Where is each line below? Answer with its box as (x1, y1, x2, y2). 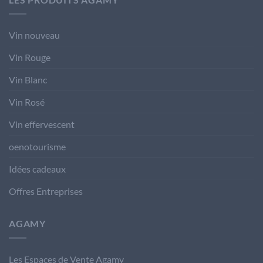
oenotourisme (9, 141, 66, 153)
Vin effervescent (9, 119, 75, 130)
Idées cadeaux (9, 163, 66, 175)
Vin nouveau (9, 29, 60, 41)
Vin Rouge (9, 52, 50, 63)
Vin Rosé (9, 96, 45, 108)
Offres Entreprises (9, 186, 83, 197)
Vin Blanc (9, 74, 47, 86)
